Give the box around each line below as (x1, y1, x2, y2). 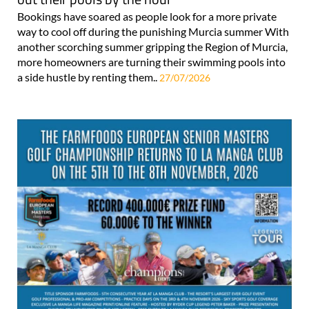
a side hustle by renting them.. (17, 70, 159, 84)
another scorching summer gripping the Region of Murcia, (17, 40, 288, 54)
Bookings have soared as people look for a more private (17, 10, 277, 23)
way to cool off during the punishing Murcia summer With (17, 25, 289, 39)
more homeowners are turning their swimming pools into (17, 55, 286, 69)
